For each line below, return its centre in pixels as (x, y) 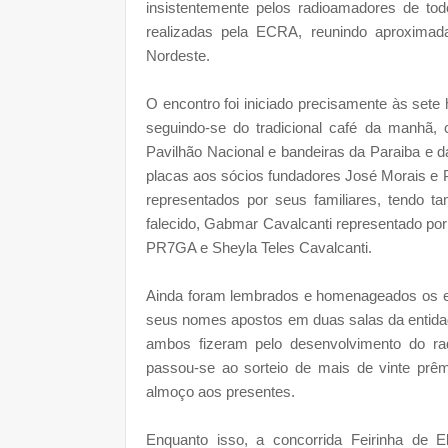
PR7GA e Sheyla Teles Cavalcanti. (261, 247)
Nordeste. (180, 55)
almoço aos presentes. (222, 391)
